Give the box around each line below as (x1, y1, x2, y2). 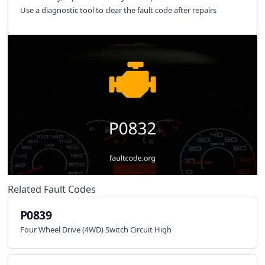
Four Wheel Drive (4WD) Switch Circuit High (20, 224, 172, 235)
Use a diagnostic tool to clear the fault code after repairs (20, 5, 216, 16)
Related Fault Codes (8, 182, 96, 196)
